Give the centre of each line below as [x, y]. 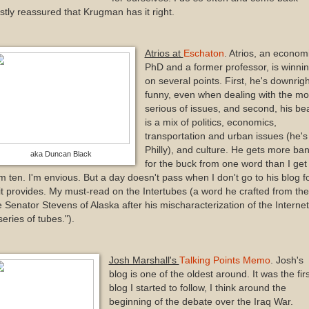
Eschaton [203, 53]
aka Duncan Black [61, 153]
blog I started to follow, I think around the [197, 288]
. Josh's [287, 260]
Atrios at [164, 53]
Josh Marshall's [144, 260]
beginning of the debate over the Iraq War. [201, 301]
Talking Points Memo [225, 260]
